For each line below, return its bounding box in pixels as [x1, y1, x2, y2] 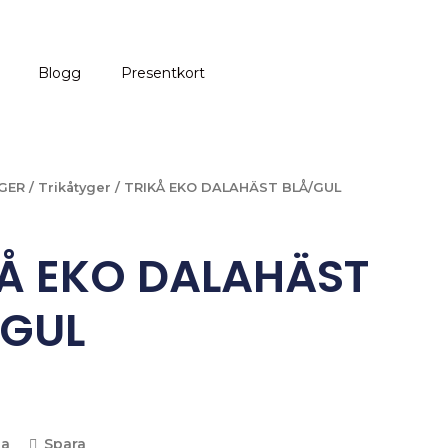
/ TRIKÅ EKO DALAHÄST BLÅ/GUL [110, 179, 341, 195]
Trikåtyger [37, 179, 111, 195]
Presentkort [121, 64, 205, 82]
